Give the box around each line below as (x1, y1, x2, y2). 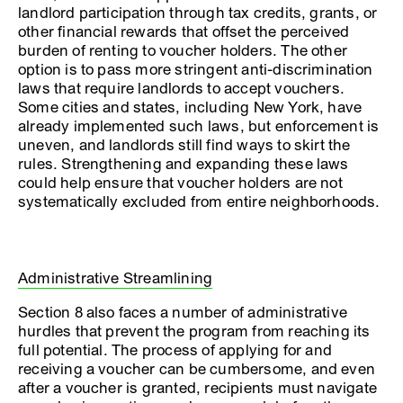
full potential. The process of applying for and (18, 340, 333, 360)
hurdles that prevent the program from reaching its (18, 321, 371, 341)
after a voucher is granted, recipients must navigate (18, 378, 378, 398)
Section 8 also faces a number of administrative (18, 302, 348, 322)
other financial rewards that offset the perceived (18, 22, 350, 41)
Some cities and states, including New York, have (18, 97, 363, 117)
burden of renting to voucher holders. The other (18, 40, 348, 60)
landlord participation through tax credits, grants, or (18, 3, 378, 22)
